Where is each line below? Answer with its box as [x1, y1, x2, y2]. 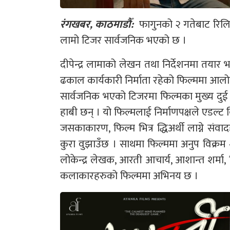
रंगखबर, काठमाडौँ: [60, 15, 134, 33]
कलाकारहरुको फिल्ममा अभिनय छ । [60, 166, 198, 185]
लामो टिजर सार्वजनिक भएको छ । [60, 31, 186, 49]
